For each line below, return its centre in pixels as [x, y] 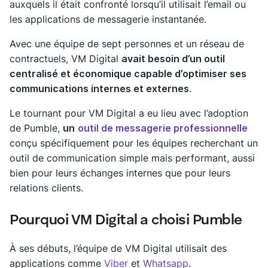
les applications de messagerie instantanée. [108, 19]
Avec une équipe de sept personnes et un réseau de [127, 43]
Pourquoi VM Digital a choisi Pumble [126, 220]
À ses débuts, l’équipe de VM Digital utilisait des [118, 248]
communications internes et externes [99, 88]
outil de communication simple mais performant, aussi [132, 158]
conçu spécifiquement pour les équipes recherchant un [134, 143]
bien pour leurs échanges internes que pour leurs [120, 173]
